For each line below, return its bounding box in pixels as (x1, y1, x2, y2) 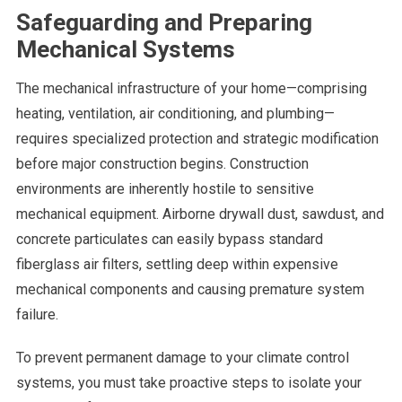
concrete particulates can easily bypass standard (15, 230, 323, 248)
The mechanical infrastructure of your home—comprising (15, 79, 367, 97)
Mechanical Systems (15, 35, 235, 63)
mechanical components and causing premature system (15, 280, 364, 298)
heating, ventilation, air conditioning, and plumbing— (15, 104, 335, 122)
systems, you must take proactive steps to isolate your (15, 373, 362, 391)
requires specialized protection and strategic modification (15, 129, 379, 147)
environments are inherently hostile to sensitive (15, 179, 314, 197)
